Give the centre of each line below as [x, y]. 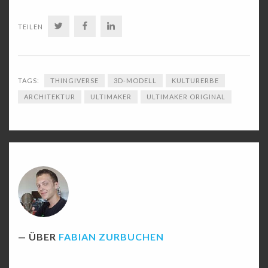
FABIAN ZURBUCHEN [111, 237]
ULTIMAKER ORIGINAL [186, 97]
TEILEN [31, 27]
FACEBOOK [114, 26]
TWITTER [85, 26]
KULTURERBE [195, 81]
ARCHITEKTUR [50, 97]
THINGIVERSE [74, 81]
